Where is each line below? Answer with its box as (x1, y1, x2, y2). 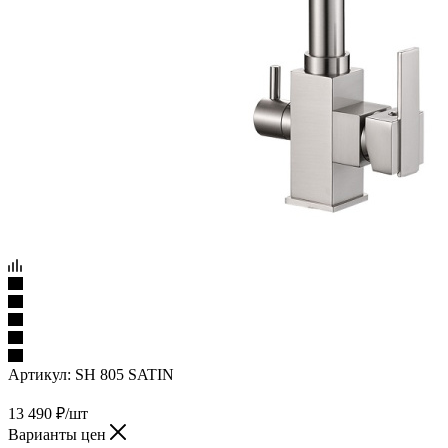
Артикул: (8, 365, 71, 383)
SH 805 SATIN (75, 365, 174, 383)
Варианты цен (8, 425, 110, 443)
